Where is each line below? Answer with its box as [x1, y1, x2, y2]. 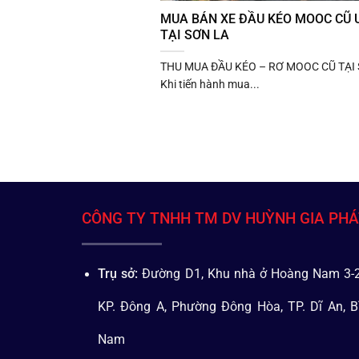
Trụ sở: [98, 266, 139, 281]
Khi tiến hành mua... [159, 77, 260, 91]
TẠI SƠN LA [159, 27, 229, 43]
